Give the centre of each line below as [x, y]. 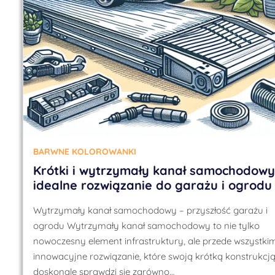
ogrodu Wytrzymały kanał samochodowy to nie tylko [146, 225]
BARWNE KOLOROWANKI [85, 151]
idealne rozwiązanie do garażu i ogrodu [153, 185]
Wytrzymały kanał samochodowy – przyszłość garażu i [150, 210]
